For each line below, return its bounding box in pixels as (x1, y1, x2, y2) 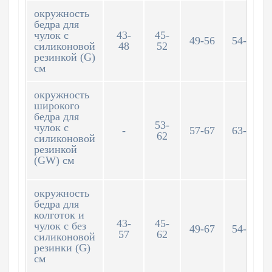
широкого (34, 100, 80, 112)
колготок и (34, 209, 84, 221)
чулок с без (34, 220, 86, 232)
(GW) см (34, 154, 74, 166)
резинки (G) (34, 242, 90, 254)
